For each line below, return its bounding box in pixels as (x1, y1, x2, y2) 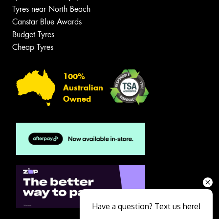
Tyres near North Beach (12, 4, 90, 15)
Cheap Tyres (12, 42, 53, 53)
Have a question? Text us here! (91, 201, 200, 211)
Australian (63, 83, 103, 92)
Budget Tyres (12, 29, 54, 40)
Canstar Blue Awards (12, 17, 82, 27)
